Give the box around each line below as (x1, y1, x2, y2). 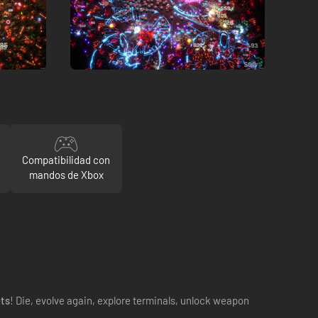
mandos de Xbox (28, 168, 104, 181)
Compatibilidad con (22, 153, 111, 166)
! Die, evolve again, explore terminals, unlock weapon (10, 294, 249, 307)
